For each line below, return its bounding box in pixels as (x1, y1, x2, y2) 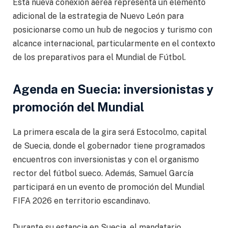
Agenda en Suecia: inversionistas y (13, 82, 213, 97)
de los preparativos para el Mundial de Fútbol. (13, 52, 186, 62)
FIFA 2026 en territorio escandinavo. (13, 195, 150, 206)
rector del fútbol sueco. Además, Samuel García (13, 168, 193, 178)
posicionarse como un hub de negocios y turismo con (13, 24, 212, 35)
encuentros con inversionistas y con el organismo (13, 154, 199, 164)
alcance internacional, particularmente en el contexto (13, 38, 215, 48)
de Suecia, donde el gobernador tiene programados (13, 140, 205, 151)
